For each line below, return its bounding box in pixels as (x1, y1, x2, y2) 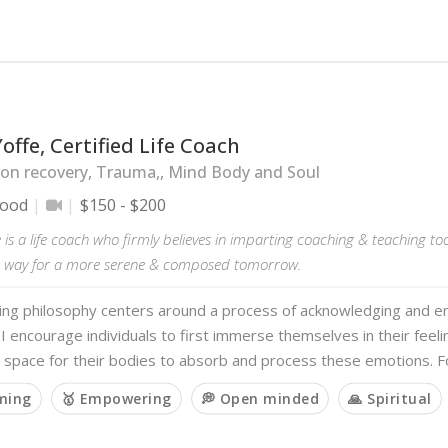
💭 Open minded (200, 388, 319, 408)
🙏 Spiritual (348, 388, 432, 408)
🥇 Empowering (60, 388, 172, 408)
